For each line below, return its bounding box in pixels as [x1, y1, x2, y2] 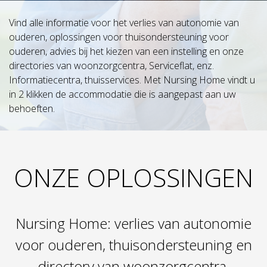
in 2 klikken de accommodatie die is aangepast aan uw [9, 88, 236, 101]
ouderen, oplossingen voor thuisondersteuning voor [9, 30, 229, 44]
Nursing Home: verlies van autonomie [15, 213, 252, 233]
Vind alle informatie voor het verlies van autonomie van [9, 16, 239, 29]
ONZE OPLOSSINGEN [14, 160, 253, 194]
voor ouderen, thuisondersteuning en [15, 235, 252, 254]
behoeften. [9, 102, 55, 115]
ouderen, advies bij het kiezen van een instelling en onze [9, 45, 244, 58]
